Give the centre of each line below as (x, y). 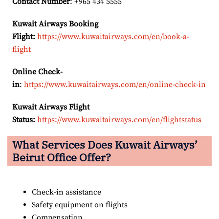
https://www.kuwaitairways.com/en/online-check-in (115, 84)
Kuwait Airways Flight (51, 107)
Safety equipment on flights (80, 205)
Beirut (30, 157)
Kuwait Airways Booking (55, 24)
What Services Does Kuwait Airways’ (105, 144)
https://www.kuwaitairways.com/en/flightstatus (119, 120)
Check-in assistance (67, 192)
